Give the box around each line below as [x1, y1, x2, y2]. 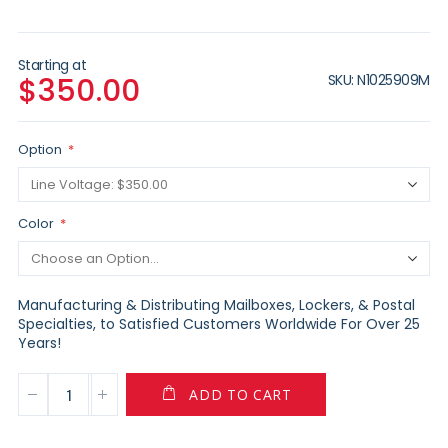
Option [17, 139, 62, 159]
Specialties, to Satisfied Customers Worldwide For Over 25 [17, 313, 420, 334]
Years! [17, 332, 61, 353]
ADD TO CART [189, 385, 292, 405]
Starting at [17, 54, 87, 75]
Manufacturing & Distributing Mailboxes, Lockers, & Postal [17, 294, 415, 315]
